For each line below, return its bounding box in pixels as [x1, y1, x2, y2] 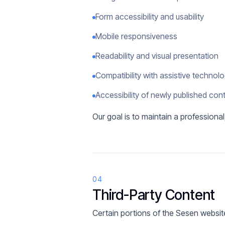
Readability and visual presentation [95, 51, 218, 61]
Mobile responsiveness [95, 31, 177, 41]
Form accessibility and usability [95, 12, 204, 22]
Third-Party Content [92, 186, 215, 203]
